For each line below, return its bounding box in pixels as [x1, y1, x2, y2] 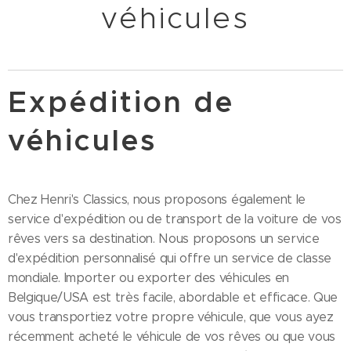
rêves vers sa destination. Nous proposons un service [8, 230, 320, 246]
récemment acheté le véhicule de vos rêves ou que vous [8, 328, 336, 344]
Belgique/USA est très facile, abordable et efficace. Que [8, 289, 338, 305]
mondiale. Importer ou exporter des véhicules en [8, 270, 289, 285]
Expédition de [8, 83, 234, 121]
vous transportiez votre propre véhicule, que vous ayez [8, 309, 334, 324]
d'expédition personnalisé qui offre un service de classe [8, 250, 332, 266]
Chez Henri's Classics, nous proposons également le [8, 191, 306, 207]
